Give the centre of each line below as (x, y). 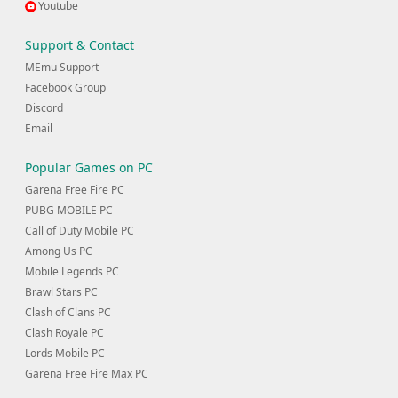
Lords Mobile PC (65, 354)
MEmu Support (62, 68)
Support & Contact (80, 45)
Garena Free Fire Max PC (87, 374)
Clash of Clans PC (68, 313)
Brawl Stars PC (61, 292)
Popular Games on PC (89, 168)
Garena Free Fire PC (75, 190)
